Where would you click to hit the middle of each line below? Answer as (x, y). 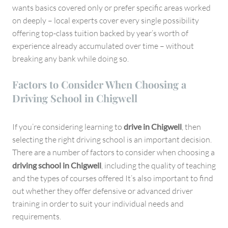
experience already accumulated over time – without (103, 46)
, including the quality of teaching (159, 165)
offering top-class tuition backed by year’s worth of (100, 33)
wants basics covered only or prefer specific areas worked (111, 7)
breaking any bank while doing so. (70, 58)
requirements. (37, 216)
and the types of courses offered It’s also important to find (113, 178)
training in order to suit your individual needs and (98, 203)
